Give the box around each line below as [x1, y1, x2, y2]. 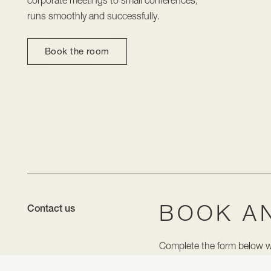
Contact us [27, 201, 75, 214]
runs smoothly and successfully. [27, 9, 160, 22]
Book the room [44, 45, 109, 57]
